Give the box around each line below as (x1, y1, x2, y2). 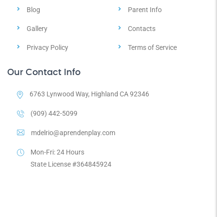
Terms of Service (128, 44, 177, 51)
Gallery (27, 25, 47, 32)
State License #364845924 (31, 160, 111, 168)
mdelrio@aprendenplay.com (31, 129, 115, 137)
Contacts (128, 25, 155, 32)
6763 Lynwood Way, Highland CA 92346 (30, 90, 149, 98)
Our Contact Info (7, 68, 80, 77)
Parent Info (128, 6, 162, 14)
